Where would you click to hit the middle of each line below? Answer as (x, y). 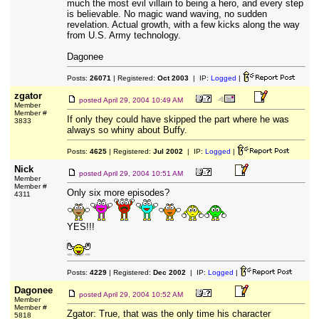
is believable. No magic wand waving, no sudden (167, 14)
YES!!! (80, 227)
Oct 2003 (173, 78)
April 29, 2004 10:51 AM (143, 173)
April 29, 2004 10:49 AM (143, 100)
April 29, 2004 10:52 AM (143, 294)
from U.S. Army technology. (124, 35)
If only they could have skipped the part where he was (178, 119)
